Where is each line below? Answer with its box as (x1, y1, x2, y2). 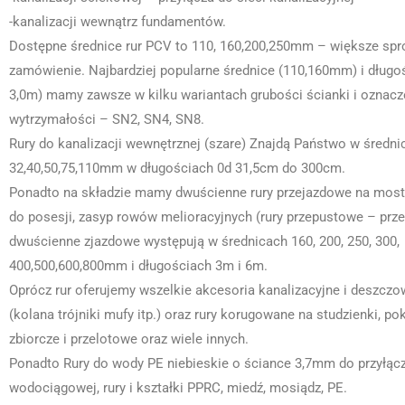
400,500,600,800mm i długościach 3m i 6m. (9, 258, 268, 274)
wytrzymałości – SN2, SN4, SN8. (9, 111, 208, 127)
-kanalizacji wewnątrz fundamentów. (9, 14, 226, 30)
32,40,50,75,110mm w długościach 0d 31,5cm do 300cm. (9, 160, 345, 176)
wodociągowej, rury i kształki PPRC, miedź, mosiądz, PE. (9, 380, 347, 396)
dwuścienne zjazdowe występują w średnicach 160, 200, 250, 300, (9, 233, 400, 250)
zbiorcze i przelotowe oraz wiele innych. (9, 331, 252, 347)
